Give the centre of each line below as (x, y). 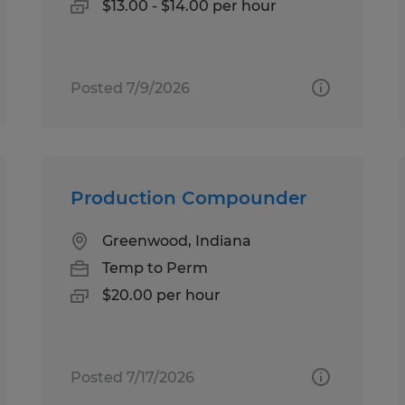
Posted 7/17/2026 (133, 377)
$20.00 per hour (162, 295)
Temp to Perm (155, 268)
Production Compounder (189, 198)
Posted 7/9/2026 (131, 88)
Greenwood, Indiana (177, 240)
